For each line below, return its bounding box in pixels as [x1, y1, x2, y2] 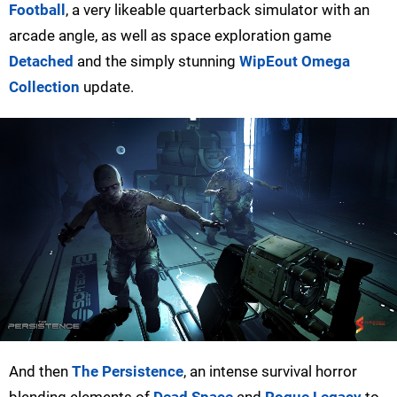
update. [80, 78, 134, 97]
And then [9, 362, 72, 381]
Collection [9, 78, 80, 97]
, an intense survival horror [183, 362, 357, 381]
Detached [9, 52, 74, 71]
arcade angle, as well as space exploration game [9, 27, 331, 45]
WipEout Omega [239, 52, 350, 71]
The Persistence [72, 362, 183, 381]
